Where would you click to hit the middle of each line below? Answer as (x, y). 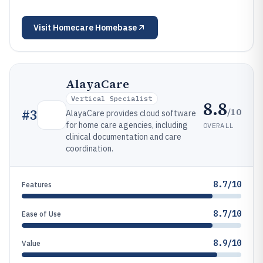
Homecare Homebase (95, 28)
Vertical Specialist (112, 98)
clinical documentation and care (124, 137)
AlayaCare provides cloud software (131, 113)
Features (37, 185)
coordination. (90, 149)
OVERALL (218, 125)
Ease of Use (41, 214)
